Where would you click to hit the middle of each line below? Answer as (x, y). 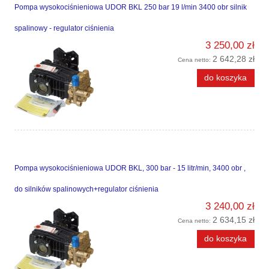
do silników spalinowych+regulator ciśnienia (86, 189)
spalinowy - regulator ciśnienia (64, 29)
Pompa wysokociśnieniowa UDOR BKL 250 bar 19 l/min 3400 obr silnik (131, 8)
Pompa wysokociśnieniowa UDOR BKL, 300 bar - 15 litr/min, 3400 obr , (130, 168)
